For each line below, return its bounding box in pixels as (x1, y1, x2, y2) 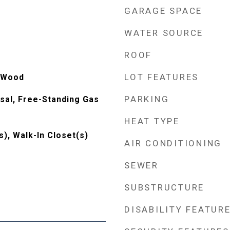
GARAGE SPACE (124, 6, 202, 16)
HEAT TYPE (124, 116, 180, 126)
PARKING (124, 94, 169, 104)
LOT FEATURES (124, 72, 199, 82)
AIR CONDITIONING (124, 138, 222, 148)
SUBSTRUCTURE (124, 182, 204, 193)
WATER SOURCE (124, 28, 203, 38)
